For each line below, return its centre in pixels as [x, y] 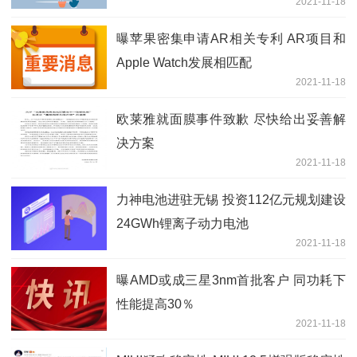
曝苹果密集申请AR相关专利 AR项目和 [231, 38]
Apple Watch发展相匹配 [184, 62]
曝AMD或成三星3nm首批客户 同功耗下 [231, 280]
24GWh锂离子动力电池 [182, 223]
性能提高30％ [155, 304]
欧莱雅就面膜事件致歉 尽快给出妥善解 [231, 119]
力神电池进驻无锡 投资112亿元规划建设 [231, 199]
